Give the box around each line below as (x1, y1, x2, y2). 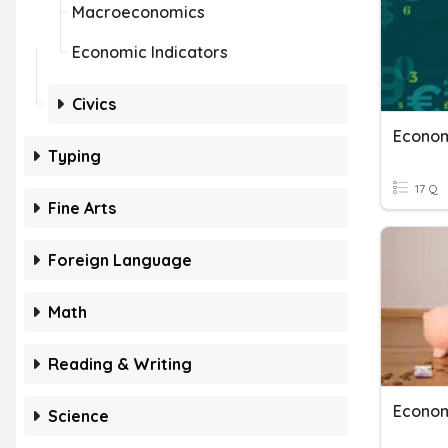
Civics (72, 94, 116, 114)
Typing (48, 146, 101, 166)
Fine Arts (48, 198, 116, 218)
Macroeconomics (72, 2, 205, 22)
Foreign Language (48, 250, 192, 270)
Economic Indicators (72, 42, 228, 62)
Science (48, 406, 109, 426)
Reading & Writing (48, 354, 192, 374)
